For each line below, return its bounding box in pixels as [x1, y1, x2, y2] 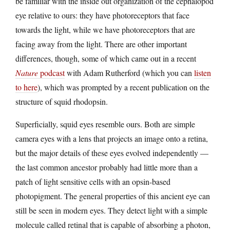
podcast [38, 67, 65, 78]
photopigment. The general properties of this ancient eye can [15, 190, 210, 201]
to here [15, 81, 37, 92]
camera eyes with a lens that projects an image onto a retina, [15, 132, 208, 144]
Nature [15, 67, 38, 78]
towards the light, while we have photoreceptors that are [15, 24, 195, 35]
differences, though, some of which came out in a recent [15, 52, 196, 64]
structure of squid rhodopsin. [15, 95, 108, 107]
